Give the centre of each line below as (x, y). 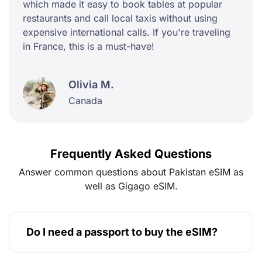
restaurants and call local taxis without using (120, 18)
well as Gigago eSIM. (131, 186)
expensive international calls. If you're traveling (127, 32)
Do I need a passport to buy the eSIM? (122, 232)
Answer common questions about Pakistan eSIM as (131, 172)
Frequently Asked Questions (131, 154)
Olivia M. (91, 85)
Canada (85, 101)
